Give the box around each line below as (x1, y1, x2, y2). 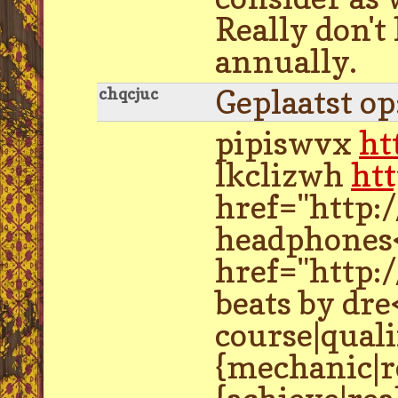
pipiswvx (215, 123, 359, 163)
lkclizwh (215, 155, 351, 195)
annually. (215, 41, 357, 81)
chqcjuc (99, 84, 158, 103)
